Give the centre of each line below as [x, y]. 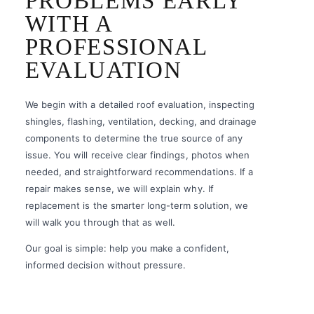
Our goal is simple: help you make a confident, [127, 248]
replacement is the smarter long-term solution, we [137, 205]
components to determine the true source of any [134, 138]
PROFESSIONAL [116, 47]
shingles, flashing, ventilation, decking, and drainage [141, 121]
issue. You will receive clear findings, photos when [137, 155]
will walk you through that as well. [100, 222]
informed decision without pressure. [105, 265]
